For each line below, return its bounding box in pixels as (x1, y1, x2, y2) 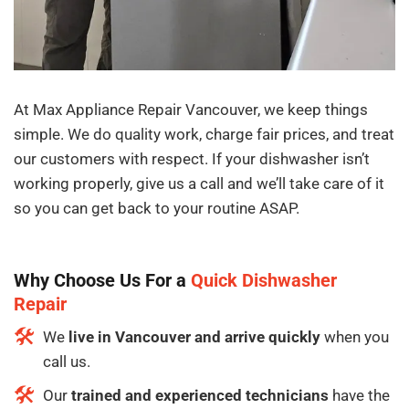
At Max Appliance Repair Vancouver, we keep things (14, 100, 368, 119)
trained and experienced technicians (71, 386, 329, 405)
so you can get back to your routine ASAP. (14, 198, 299, 217)
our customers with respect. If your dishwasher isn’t (14, 149, 370, 168)
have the (329, 386, 390, 405)
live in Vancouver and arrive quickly (68, 328, 320, 347)
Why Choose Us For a (14, 268, 191, 291)
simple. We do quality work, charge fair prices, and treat (14, 124, 394, 143)
